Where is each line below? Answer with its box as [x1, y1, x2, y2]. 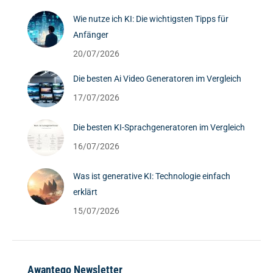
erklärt [73, 187, 97, 197]
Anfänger [73, 30, 108, 40]
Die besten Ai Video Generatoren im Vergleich [73, 74, 241, 83]
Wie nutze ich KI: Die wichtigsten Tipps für [73, 14, 229, 24]
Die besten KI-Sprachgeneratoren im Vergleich [73, 122, 245, 132]
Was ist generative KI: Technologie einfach [73, 171, 230, 181]
